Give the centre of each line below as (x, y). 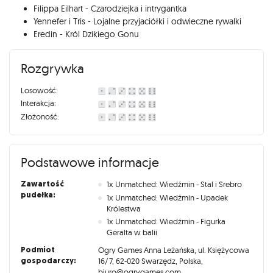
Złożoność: (40, 116)
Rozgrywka (52, 68)
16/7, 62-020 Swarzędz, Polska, (150, 261)
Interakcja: (38, 103)
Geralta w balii (132, 232)
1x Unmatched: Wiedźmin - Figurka (166, 222)
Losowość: (39, 90)
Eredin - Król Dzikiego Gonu (87, 34)
